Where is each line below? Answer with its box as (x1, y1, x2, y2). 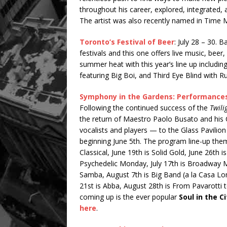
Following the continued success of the (80, 103, 210, 113)
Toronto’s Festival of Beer (80, 37, 174, 47)
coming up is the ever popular (80, 192, 179, 202)
